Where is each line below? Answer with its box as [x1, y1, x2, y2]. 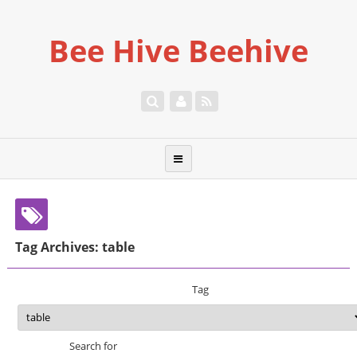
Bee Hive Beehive [49, 29, 308, 71]
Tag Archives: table [14, 237, 135, 256]
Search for [69, 339, 118, 354]
